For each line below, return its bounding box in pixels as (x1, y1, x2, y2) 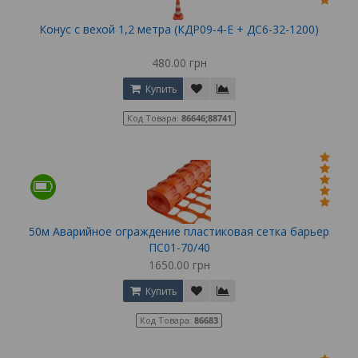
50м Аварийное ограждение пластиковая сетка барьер (29, 223, 329, 239)
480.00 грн (151, 54, 207, 70)
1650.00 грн (148, 257, 210, 272)
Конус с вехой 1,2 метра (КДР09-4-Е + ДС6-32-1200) (39, 21, 319, 37)
